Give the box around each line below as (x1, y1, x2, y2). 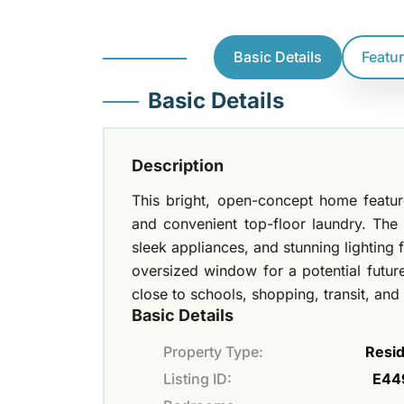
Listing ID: (163, 369, 232, 388)
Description (132, 155, 224, 175)
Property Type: (163, 342, 263, 361)
